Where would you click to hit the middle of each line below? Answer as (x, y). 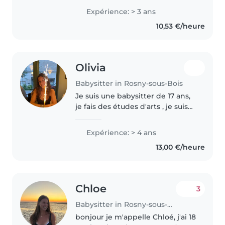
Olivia (91, 68)
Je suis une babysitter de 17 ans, (133, 96)
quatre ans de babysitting (123, 127)
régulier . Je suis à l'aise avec (127, 138)
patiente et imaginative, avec (129, 117)
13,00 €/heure (180, 147)
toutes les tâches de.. (114, 148)
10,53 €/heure (180, 26)
